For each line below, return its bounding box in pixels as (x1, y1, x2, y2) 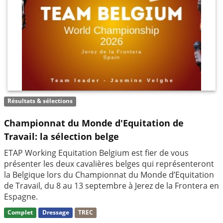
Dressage (42, 208, 69, 217)
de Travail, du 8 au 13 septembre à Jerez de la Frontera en (4, 180, 219, 192)
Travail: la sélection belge (4, 130, 119, 143)
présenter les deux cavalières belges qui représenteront (4, 158, 214, 170)
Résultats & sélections (7, 97, 73, 106)
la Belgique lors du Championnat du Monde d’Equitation (4, 169, 214, 181)
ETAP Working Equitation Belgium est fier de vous (4, 147, 189, 159)
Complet (7, 208, 33, 217)
